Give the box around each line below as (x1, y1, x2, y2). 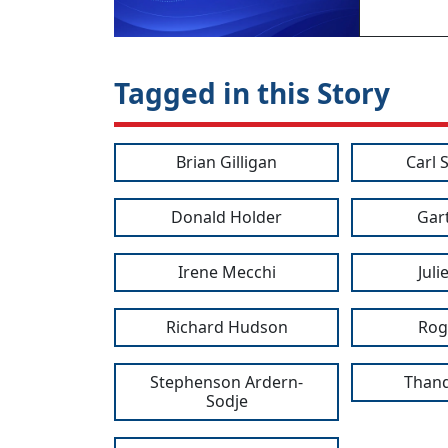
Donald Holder (171, 206, 283, 229)
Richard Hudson (165, 316, 288, 339)
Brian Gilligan (176, 151, 278, 174)
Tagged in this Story (114, 74, 390, 113)
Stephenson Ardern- (150, 371, 304, 394)
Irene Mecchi (177, 261, 276, 284)
